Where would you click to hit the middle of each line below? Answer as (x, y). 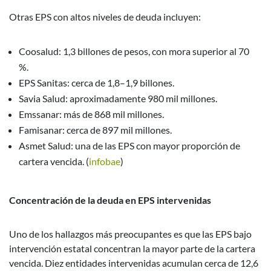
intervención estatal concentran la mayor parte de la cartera (132, 248)
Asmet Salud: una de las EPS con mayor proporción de (129, 145)
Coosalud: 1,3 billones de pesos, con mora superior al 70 (134, 51)
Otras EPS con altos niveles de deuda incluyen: (105, 16)
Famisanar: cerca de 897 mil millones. (95, 129)
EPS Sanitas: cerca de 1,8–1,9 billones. (96, 82)
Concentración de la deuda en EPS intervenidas (110, 200)
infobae (105, 161)
